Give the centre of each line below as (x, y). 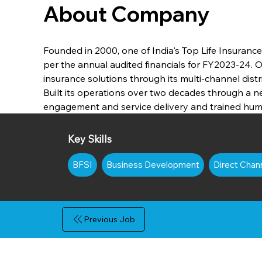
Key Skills (89, 139)
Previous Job (109, 220)
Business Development (153, 165)
